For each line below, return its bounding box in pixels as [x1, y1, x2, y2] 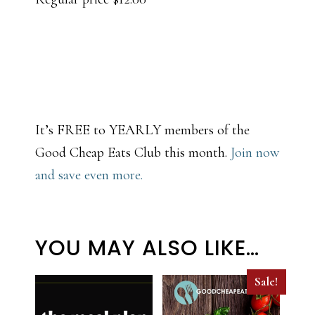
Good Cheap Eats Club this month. [35, 144, 231, 162]
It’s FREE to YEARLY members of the [35, 122, 250, 139]
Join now [231, 144, 279, 162]
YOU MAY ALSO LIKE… [35, 233, 259, 264]
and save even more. [35, 167, 143, 184]
